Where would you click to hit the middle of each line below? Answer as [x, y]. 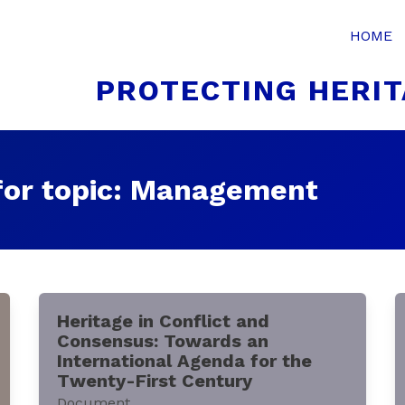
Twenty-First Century [154, 381]
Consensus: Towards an [162, 341]
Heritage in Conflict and [163, 321]
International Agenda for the [184, 361]
